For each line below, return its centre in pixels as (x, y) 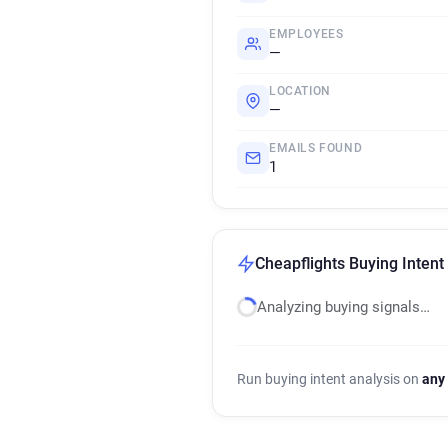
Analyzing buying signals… (343, 307)
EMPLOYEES (306, 34)
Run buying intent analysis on (329, 379)
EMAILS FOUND (316, 148)
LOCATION (300, 91)
